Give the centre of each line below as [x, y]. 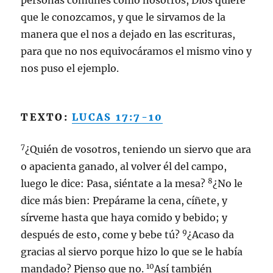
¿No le [228, 183]
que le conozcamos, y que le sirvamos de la [123, 17]
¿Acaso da [211, 235]
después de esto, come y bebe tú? [102, 235]
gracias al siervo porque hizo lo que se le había [132, 252]
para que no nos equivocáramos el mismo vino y [136, 51]
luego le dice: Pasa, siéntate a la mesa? [115, 183]
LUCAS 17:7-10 [118, 117]
